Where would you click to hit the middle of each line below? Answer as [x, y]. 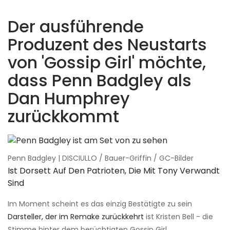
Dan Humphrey [69, 98]
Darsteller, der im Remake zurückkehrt [76, 216]
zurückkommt [63, 116]
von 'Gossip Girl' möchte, [107, 62]
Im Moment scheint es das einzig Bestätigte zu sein [100, 204]
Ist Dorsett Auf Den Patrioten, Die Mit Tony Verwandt [114, 170]
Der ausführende [76, 26]
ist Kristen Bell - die [178, 216]
